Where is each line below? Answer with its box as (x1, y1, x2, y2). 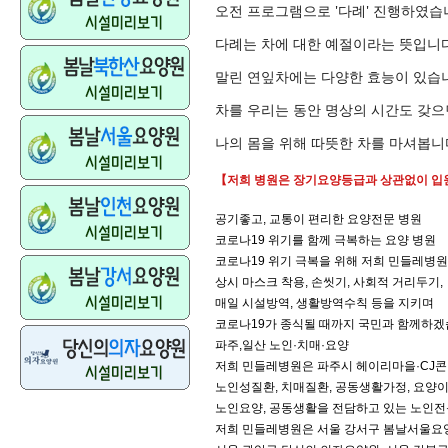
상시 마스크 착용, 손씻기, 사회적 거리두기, (215, 275, 443, 289)
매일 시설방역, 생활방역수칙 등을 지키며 (215, 296, 434, 310)
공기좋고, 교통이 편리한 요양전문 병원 (215, 212, 422, 226)
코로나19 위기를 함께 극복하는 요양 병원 (215, 233, 436, 247)
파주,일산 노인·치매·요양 (215, 338, 349, 352)
